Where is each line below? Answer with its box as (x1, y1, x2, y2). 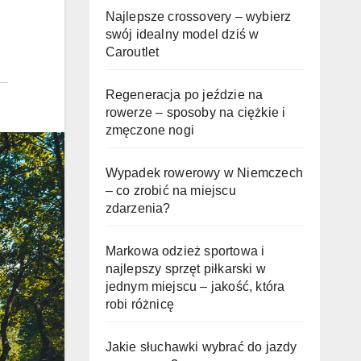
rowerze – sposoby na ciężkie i (105, 106, 286, 119)
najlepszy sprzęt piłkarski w (105, 262, 267, 276)
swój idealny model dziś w (105, 27, 259, 41)
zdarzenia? (105, 201, 171, 215)
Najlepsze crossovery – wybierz (105, 10, 292, 23)
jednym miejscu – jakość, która (105, 280, 285, 293)
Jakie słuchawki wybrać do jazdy (105, 340, 297, 354)
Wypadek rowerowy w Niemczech (105, 166, 304, 180)
